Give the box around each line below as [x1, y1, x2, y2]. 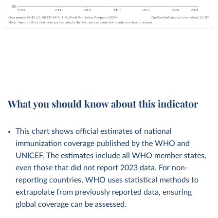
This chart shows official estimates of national [16, 127, 172, 135]
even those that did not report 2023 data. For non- [16, 164, 188, 172]
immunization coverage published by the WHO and [16, 140, 190, 147]
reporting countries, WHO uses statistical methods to [16, 176, 199, 184]
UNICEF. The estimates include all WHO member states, [16, 152, 206, 160]
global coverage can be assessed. [16, 200, 127, 208]
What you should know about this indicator [8, 97, 198, 110]
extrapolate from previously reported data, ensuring [16, 188, 192, 196]
